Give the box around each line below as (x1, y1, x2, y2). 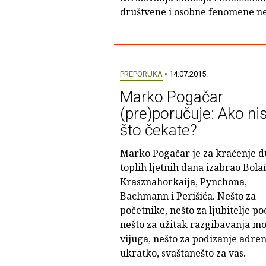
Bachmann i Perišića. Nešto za (119, 189, 256, 202)
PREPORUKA (119, 69, 163, 78)
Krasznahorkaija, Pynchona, (119, 175, 247, 188)
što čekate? (119, 121, 197, 139)
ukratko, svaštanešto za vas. (119, 246, 246, 259)
